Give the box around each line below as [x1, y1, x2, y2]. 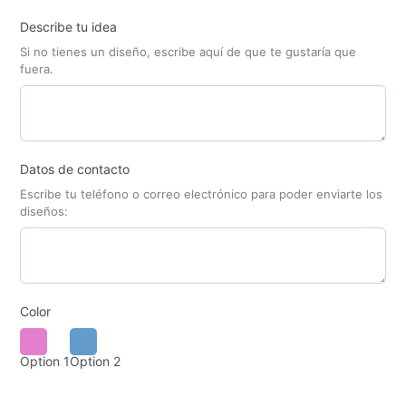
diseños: [20, 204, 68, 219]
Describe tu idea [20, 19, 117, 35]
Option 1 [20, 353, 70, 370]
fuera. [20, 62, 53, 77]
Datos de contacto [20, 161, 130, 178]
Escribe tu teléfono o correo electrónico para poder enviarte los [20, 187, 382, 202]
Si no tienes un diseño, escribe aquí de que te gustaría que [20, 44, 356, 60]
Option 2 [70, 353, 121, 370]
